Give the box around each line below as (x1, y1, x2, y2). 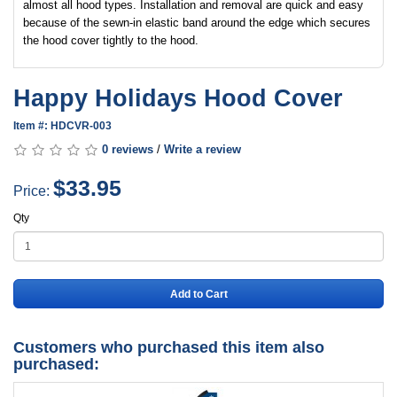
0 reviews (102, 143, 153, 156)
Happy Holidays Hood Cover (13, 85, 343, 112)
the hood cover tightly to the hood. (23, 34, 198, 47)
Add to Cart (169, 287, 228, 300)
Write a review (164, 143, 241, 156)
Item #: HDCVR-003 (13, 120, 112, 132)
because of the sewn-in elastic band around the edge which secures (23, 16, 370, 29)
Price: (13, 183, 53, 198)
